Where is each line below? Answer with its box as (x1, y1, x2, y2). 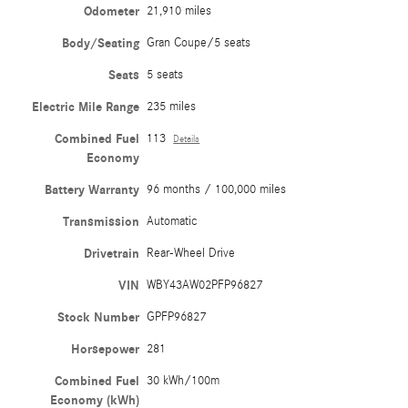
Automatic (147, 213, 199, 229)
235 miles (147, 98, 197, 114)
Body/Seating (62, 35, 140, 51)
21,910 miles (147, 3, 212, 18)
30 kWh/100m (147, 372, 220, 388)
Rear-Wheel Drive (147, 245, 236, 260)
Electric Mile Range (32, 98, 140, 115)
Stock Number (57, 309, 140, 325)
